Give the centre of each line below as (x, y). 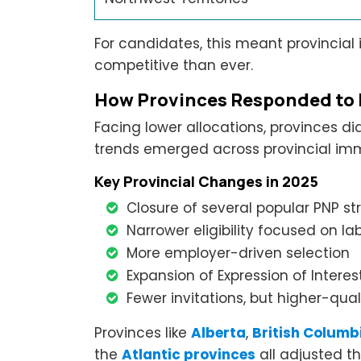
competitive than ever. (174, 65)
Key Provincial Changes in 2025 (206, 181)
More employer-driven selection (238, 253)
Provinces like (143, 332)
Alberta (218, 332)
